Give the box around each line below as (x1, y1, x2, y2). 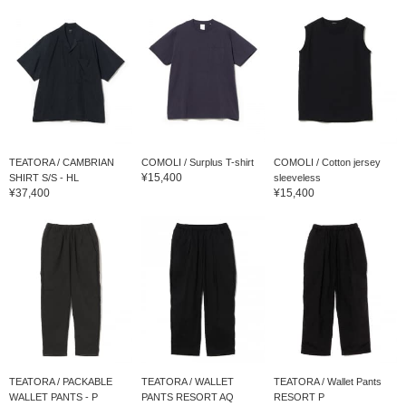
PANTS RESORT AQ (140, 391, 234, 402)
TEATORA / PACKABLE (9, 375, 112, 387)
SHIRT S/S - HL (9, 171, 79, 183)
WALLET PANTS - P (9, 391, 98, 402)
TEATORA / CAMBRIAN (9, 156, 114, 168)
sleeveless (273, 171, 321, 183)
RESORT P (273, 391, 324, 402)
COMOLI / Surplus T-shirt (140, 156, 254, 168)
